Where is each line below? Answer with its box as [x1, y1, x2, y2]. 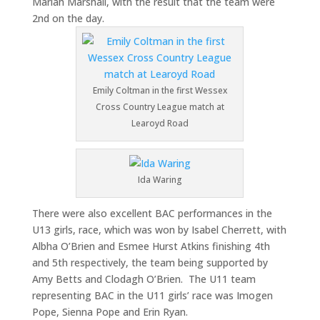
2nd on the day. [31, 11, 104, 26]
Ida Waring [137, 174, 182, 186]
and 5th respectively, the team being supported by [31, 256, 268, 270]
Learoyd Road [131, 117, 189, 130]
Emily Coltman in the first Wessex [92, 84, 227, 97]
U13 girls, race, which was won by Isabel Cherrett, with [31, 223, 286, 237]
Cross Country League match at [95, 101, 224, 114]
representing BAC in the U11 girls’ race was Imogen [31, 289, 273, 303]
